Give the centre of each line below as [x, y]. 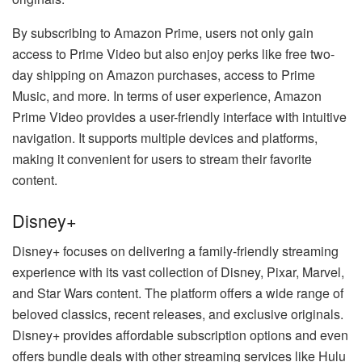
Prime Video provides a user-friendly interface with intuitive [179, 116]
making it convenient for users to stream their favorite [162, 158]
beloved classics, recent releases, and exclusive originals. [178, 314]
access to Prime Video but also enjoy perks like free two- [173, 53]
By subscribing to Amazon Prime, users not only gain [163, 32]
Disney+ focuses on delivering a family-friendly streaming [175, 251]
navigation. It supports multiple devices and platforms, [165, 137]
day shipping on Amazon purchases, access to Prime [164, 74]
